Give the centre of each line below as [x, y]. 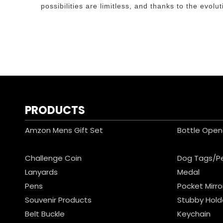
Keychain [194, 214]
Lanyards [41, 172]
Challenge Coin [53, 158]
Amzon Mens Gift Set [64, 130]
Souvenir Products [58, 200]
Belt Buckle [45, 214]
